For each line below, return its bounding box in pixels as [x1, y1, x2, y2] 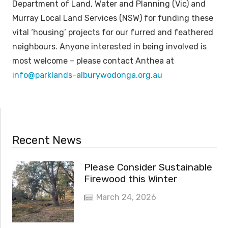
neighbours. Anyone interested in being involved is [12, 42, 207, 52]
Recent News [12, 133, 82, 147]
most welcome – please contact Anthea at [12, 56, 174, 66]
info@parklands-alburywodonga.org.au [12, 70, 162, 80]
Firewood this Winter [83, 173, 177, 185]
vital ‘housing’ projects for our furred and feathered [12, 27, 213, 38]
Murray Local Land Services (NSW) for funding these [12, 13, 213, 23]
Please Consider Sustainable [83, 161, 212, 173]
